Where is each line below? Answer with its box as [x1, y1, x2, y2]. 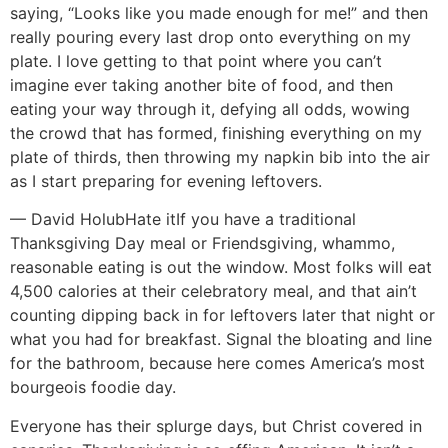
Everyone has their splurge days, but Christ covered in [10, 416, 422, 437]
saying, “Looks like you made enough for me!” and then [10, 2, 428, 23]
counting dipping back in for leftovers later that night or [10, 305, 435, 326]
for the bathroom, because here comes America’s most [10, 353, 425, 374]
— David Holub [10, 209, 125, 230]
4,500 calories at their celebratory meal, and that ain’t [10, 281, 417, 302]
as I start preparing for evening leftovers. [10, 170, 322, 191]
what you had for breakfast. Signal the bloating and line [10, 329, 432, 350]
